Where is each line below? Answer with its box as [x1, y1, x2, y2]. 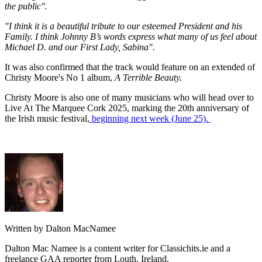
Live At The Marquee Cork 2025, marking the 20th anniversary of [5, 103, 249, 113]
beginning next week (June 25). [89, 113, 211, 124]
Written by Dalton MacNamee [5, 223, 116, 234]
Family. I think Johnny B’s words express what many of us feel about [5, 32, 257, 42]
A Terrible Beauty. [115, 73, 184, 83]
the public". [5, 1, 47, 12]
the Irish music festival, [5, 113, 89, 124]
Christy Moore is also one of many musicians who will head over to [5, 92, 254, 103]
